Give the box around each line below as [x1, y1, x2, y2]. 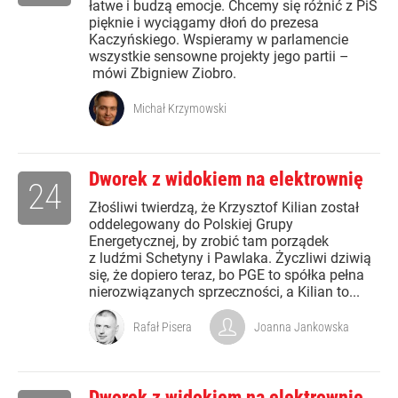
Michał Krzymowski [133, 101, 227, 116]
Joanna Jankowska [254, 320, 349, 335]
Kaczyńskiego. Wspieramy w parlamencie [89, 31, 348, 49]
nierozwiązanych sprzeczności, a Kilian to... [89, 283, 360, 301]
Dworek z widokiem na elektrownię [89, 168, 363, 191]
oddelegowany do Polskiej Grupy [89, 216, 293, 234]
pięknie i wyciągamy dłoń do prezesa [89, 14, 319, 32]
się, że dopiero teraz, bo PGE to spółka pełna [89, 267, 364, 284]
